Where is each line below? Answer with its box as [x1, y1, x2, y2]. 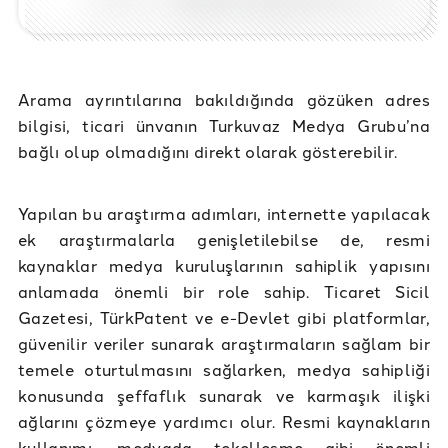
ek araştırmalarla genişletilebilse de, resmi [18, 227, 430, 250]
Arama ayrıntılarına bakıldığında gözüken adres [18, 87, 430, 110]
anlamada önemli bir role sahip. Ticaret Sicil [18, 279, 430, 302]
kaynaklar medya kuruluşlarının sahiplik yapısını [18, 253, 430, 276]
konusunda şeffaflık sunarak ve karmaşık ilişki [18, 383, 430, 406]
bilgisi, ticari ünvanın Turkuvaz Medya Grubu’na [18, 113, 430, 136]
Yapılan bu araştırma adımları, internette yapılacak [18, 201, 430, 224]
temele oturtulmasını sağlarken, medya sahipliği [18, 357, 430, 380]
